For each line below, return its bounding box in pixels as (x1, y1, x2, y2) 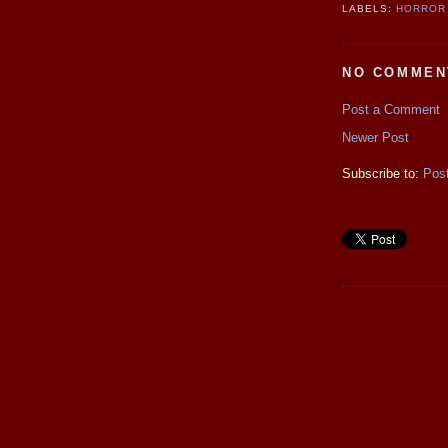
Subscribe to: (342, 165, 423, 181)
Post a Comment (342, 101, 440, 117)
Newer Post (342, 129, 409, 145)
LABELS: (342, 3, 397, 15)
